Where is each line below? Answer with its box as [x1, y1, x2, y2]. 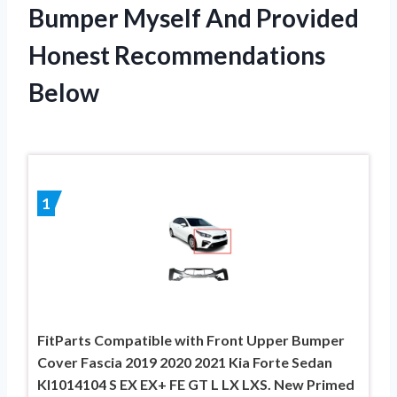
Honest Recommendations [28, 40, 325, 71]
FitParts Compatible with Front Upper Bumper [37, 331, 345, 349]
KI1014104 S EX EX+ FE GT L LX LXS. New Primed [37, 376, 354, 393]
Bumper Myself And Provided [28, 3, 359, 34]
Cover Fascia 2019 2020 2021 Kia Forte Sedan [37, 354, 332, 371]
